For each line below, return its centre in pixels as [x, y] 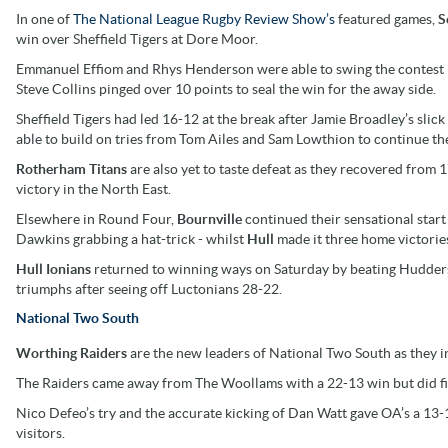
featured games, [386, 18]
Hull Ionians [55, 268]
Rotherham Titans [73, 168]
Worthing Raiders [73, 352]
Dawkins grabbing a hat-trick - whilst [131, 238]
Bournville [211, 218]
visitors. [40, 432]
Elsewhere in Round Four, [96, 218]
